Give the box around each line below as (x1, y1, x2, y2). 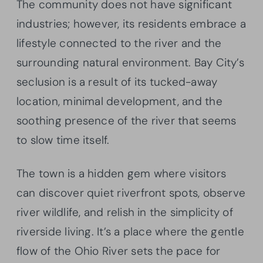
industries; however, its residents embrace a (16, 16, 247, 31)
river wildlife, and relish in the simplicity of (16, 204, 233, 220)
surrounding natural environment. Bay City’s (16, 55, 244, 70)
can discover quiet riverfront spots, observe (16, 185, 246, 200)
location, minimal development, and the (16, 93, 222, 109)
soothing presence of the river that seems (16, 113, 237, 128)
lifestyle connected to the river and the (16, 35, 222, 50)
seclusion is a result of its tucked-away (16, 74, 218, 89)
